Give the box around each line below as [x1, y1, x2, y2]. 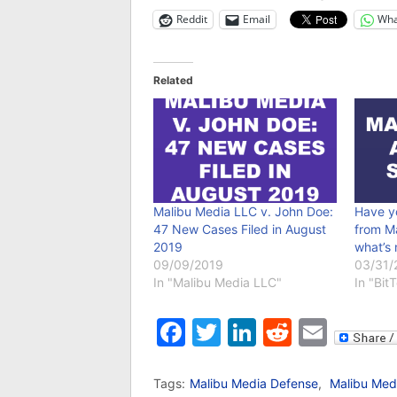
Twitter [221, 315, 316, 350]
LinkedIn [256, 315, 369, 350]
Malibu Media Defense [190, 376, 318, 392]
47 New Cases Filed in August [153, 222, 326, 237]
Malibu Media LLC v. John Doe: [153, 204, 333, 220]
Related [153, 73, 193, 87]
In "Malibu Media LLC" [153, 275, 282, 291]
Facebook [185, 315, 317, 350]
